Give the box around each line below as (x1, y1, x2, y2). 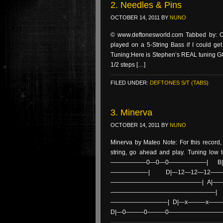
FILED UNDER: (111, 80, 150, 86)
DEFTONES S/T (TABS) (150, 80, 209, 86)
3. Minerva (111, 108, 152, 117)
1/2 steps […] (111, 61, 145, 68)
